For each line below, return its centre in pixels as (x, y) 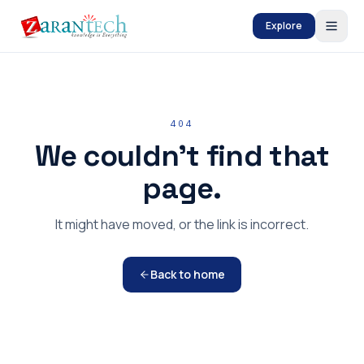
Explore (284, 26)
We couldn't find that (182, 156)
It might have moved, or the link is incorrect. (182, 224)
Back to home (188, 274)
